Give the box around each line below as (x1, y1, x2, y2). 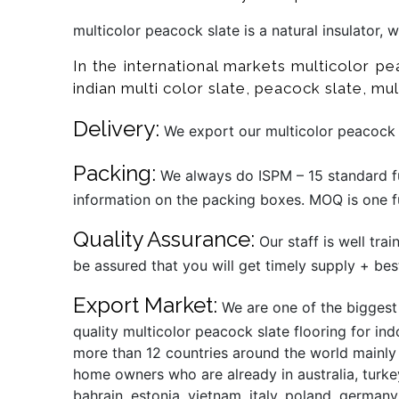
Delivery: (73, 116, 160, 142)
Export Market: (73, 292, 218, 319)
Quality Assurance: (73, 226, 256, 253)
